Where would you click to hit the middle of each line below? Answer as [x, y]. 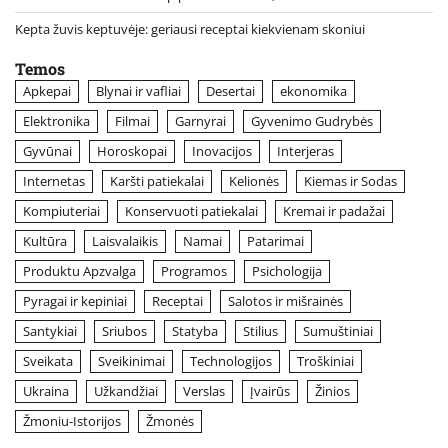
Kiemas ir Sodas [350, 181]
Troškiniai [325, 361]
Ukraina [46, 391]
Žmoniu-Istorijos [72, 421]
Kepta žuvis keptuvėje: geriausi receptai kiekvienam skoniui [190, 29]
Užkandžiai [126, 391]
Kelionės [254, 181]
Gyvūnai [47, 151]
